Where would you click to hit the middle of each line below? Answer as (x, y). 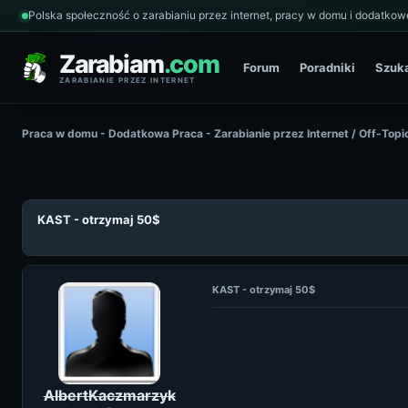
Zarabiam (112, 64)
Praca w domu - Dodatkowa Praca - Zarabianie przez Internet (185, 133)
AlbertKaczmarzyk (109, 395)
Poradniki (328, 67)
